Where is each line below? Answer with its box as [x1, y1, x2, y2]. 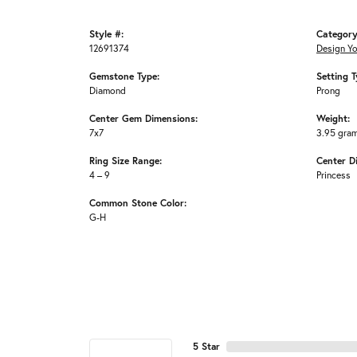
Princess [316, 169, 351, 182]
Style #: [89, 27, 124, 41]
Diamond [89, 84, 126, 97]
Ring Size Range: [89, 154, 162, 167]
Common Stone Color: [89, 196, 186, 210]
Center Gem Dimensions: [89, 112, 198, 125]
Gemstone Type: [89, 69, 159, 83]
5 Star [193, 340, 220, 353]
